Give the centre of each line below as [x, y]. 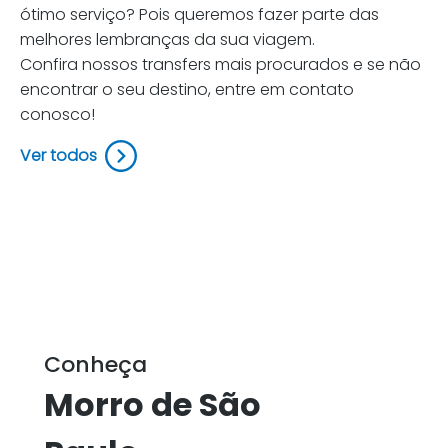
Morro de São [152, 404]
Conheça [95, 364]
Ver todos [58, 155]
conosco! [57, 114]
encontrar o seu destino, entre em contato [187, 89]
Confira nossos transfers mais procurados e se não [220, 64]
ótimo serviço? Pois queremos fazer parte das [199, 14]
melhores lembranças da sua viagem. [167, 39]
